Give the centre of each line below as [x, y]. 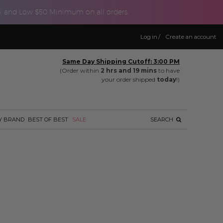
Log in [149, 37]
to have [168, 71]
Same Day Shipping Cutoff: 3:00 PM [121, 62]
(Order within [80, 71]
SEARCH [162, 120]
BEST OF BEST [48, 120]
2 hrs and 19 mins [129, 71]
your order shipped [129, 80]
